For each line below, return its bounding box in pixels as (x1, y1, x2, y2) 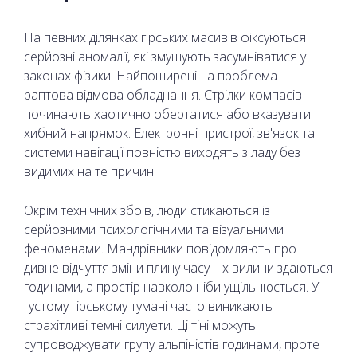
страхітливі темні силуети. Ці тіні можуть (24, 316, 256, 334)
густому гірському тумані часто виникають (24, 296, 273, 315)
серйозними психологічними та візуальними (24, 220, 284, 238)
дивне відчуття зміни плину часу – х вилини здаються (24, 258, 333, 277)
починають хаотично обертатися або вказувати (24, 104, 311, 123)
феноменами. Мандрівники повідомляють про (24, 239, 296, 257)
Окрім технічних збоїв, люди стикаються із (24, 201, 270, 219)
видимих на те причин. (24, 162, 156, 180)
